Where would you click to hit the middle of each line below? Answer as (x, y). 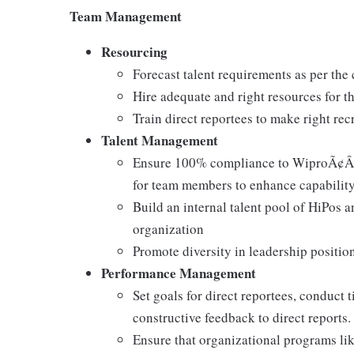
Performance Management (179, 273)
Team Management (126, 16)
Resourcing (134, 52)
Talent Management (160, 140)
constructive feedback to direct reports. (242, 317)
